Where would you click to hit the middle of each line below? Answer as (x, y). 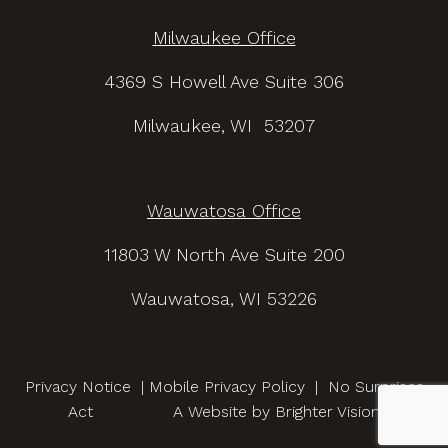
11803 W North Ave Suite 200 (224, 254)
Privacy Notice (77, 386)
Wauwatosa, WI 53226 (224, 298)
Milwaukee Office (224, 37)
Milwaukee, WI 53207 (224, 125)
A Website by (184, 411)
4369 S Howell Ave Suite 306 (224, 81)
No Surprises (375, 386)
